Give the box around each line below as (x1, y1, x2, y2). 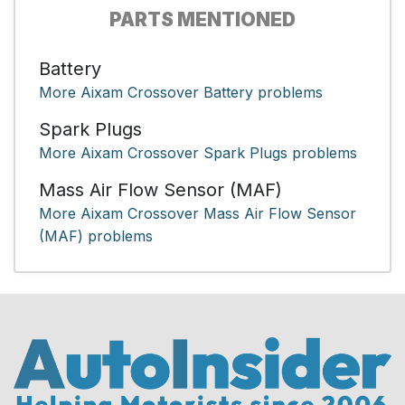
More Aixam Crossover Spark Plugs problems (39, 143, 357, 162)
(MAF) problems (39, 226, 153, 245)
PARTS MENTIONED (109, 7, 296, 31)
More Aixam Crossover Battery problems (39, 82, 323, 101)
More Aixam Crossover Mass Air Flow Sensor (39, 203, 356, 222)
